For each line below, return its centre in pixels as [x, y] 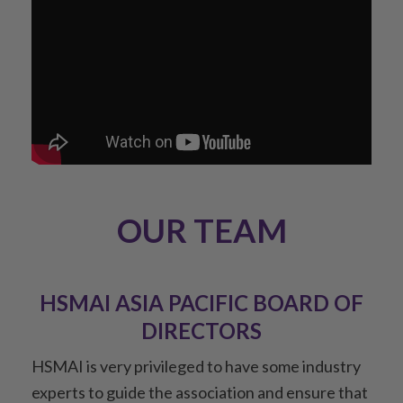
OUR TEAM [201, 231]
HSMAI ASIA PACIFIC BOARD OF [201, 303]
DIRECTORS [201, 331]
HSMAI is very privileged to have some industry [196, 367]
